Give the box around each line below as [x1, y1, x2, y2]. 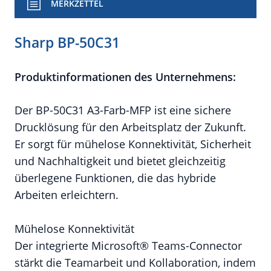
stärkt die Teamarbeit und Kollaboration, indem [15, 255, 256, 270]
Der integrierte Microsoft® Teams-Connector [15, 238, 242, 253]
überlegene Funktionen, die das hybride [15, 171, 216, 185]
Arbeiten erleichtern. [15, 188, 119, 202]
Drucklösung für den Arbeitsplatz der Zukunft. [15, 120, 246, 134]
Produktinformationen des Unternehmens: [15, 70, 236, 84]
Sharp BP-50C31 [15, 33, 120, 52]
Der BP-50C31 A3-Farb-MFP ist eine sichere [15, 103, 231, 117]
